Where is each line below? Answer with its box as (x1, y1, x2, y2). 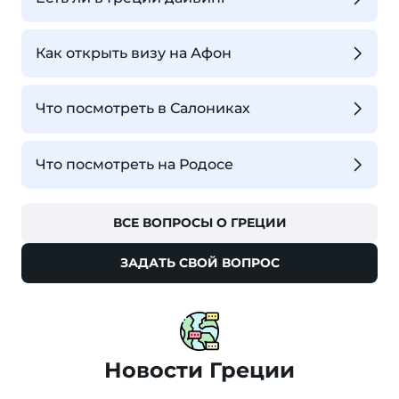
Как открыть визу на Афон (36, 45, 232, 62)
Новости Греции (104, 357, 295, 384)
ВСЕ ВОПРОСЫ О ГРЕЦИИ (112, 215, 287, 232)
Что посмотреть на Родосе (36, 155, 233, 173)
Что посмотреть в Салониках (36, 100, 250, 118)
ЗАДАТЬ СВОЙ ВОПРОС (119, 255, 280, 272)
